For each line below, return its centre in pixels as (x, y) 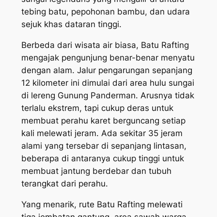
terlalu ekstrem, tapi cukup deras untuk (97, 108)
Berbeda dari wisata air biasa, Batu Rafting (105, 45)
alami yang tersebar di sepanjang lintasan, (104, 146)
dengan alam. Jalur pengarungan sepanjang (107, 70)
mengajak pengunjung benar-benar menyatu (108, 57)
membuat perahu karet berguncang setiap (103, 120)
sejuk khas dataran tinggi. (71, 24)
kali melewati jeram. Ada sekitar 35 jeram (102, 133)
